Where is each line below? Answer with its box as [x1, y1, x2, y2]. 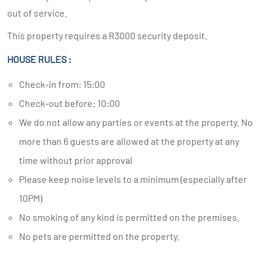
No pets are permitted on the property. [26, 230, 179, 242]
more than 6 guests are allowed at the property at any [19, 135, 239, 147]
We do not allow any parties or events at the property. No [19, 116, 27, 128]
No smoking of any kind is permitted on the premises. [26, 211, 239, 223]
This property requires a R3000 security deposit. [7, 30, 207, 41]
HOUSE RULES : [7, 53, 71, 65]
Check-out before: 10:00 [25, 97, 120, 109]
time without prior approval [19, 154, 132, 166]
